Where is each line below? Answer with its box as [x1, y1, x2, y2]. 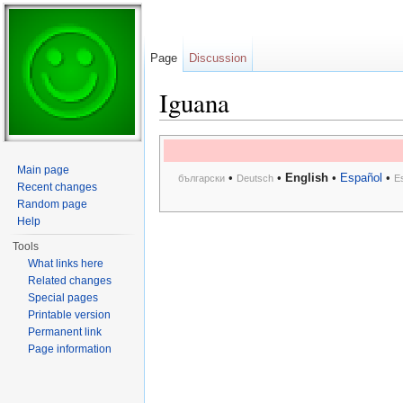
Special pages [28, 291, 99, 304]
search [278, 120, 317, 135]
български [177, 173, 225, 184]
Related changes [28, 274, 112, 287]
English [284, 171, 328, 185]
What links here [28, 257, 104, 270]
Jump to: [159, 120, 212, 135]
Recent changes [17, 181, 98, 193]
